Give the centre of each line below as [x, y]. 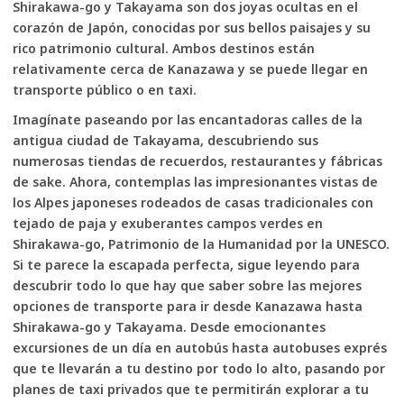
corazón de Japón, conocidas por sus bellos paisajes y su [192, 28]
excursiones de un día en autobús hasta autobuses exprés [200, 348]
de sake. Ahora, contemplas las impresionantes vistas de [195, 182]
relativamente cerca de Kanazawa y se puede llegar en [190, 69]
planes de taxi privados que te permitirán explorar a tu [191, 389]
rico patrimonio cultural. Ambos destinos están [164, 48]
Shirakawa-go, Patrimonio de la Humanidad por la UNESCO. [201, 244]
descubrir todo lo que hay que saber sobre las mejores [187, 285]
